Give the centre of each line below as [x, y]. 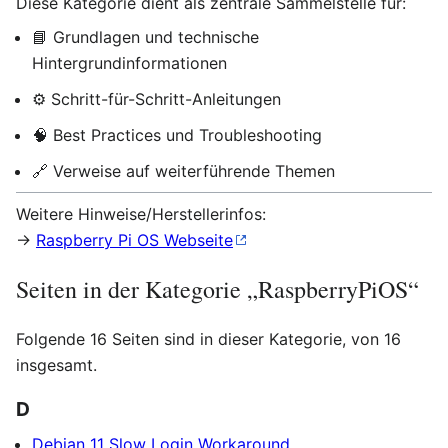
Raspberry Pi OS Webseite [134, 240]
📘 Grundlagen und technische [145, 37]
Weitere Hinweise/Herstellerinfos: [141, 214]
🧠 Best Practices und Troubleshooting [177, 135]
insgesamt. [56, 365]
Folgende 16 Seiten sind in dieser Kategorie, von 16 [208, 339]
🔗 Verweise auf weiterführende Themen [183, 171]
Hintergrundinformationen [129, 63]
